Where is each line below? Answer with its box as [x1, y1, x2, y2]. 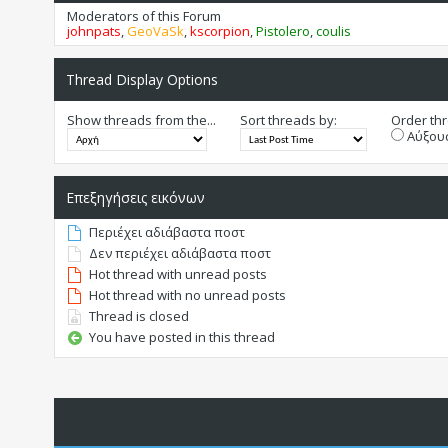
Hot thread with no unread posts [88, 286, 286, 305]
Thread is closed [88, 307, 189, 326]
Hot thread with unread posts [88, 265, 267, 284]
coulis [315, 22, 351, 41]
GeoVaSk [126, 22, 184, 41]
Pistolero [255, 22, 310, 41]
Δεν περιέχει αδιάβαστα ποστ [88, 244, 271, 263]
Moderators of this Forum [66, 7, 221, 26]
